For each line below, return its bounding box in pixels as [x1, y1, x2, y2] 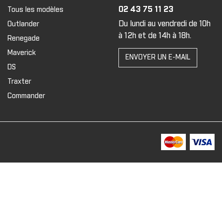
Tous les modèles [7, 6, 63, 13]
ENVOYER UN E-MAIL [125, 54, 190, 61]
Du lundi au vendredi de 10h [118, 19, 211, 28]
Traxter [7, 78, 31, 85]
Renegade [7, 35, 40, 42]
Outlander [7, 20, 39, 28]
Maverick [7, 49, 36, 56]
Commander [7, 92, 45, 100]
